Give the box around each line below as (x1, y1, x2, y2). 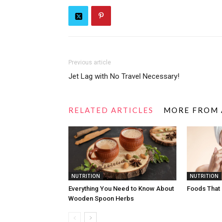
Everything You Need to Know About (68, 184, 174, 192)
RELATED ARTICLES (68, 105, 154, 114)
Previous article (68, 58, 111, 66)
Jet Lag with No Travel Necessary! (68, 71, 179, 81)
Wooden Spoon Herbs (68, 194, 134, 202)
